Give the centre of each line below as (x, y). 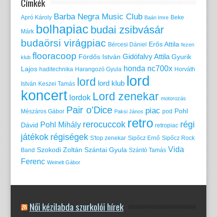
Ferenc (33, 161)
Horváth (185, 69)
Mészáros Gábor (42, 111)
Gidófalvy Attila (146, 56)
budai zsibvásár (127, 30)
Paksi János (129, 111)
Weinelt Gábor (63, 162)
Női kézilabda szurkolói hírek (76, 206)
